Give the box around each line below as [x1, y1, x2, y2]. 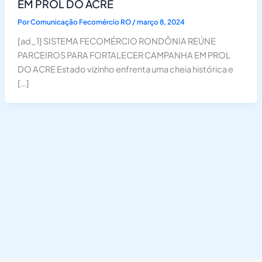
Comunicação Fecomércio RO [30, 18, 132, 27]
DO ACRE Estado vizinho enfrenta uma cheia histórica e [17, 64, 233, 75]
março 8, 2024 [136, 18, 185, 27]
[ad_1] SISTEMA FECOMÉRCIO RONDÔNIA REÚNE [17, 36, 216, 47]
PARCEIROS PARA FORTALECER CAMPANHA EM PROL [17, 50, 230, 61]
